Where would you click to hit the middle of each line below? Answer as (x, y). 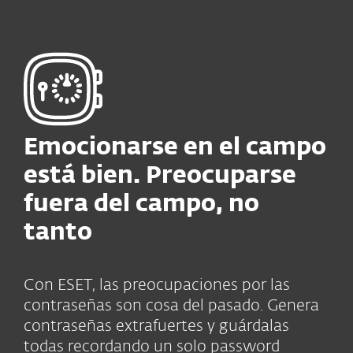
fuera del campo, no (141, 205)
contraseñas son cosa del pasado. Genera (171, 306)
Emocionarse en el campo (175, 148)
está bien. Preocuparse (160, 176)
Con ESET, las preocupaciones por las (157, 285)
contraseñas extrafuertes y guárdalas (156, 326)
